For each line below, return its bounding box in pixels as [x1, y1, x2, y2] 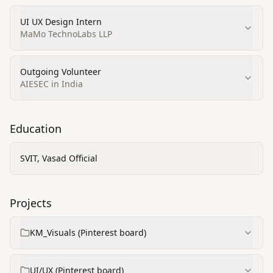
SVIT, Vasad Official [20, 152, 97, 164]
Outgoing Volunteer [20, 66, 101, 77]
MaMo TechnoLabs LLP [20, 28, 112, 40]
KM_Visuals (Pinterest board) [30, 227, 146, 238]
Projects [10, 196, 52, 210]
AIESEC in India [20, 78, 83, 90]
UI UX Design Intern [20, 16, 102, 27]
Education [10, 121, 62, 136]
